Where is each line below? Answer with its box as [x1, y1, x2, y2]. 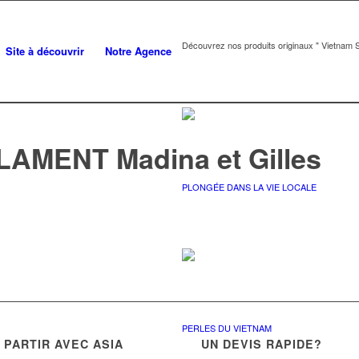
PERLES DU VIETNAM [182, 321, 272, 334]
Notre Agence [105, 43, 171, 58]
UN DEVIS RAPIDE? [201, 336, 323, 353]
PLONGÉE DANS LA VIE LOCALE [182, 180, 317, 193]
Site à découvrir [6, 43, 84, 58]
